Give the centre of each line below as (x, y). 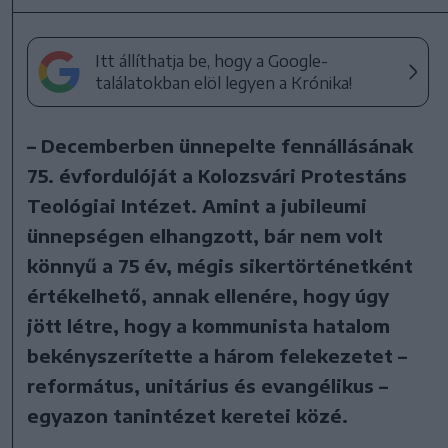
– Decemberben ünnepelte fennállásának (220, 145)
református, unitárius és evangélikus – (208, 385)
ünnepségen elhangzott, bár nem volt (205, 235)
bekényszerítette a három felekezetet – (217, 355)
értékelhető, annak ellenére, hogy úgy (208, 295)
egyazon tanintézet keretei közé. (188, 415)
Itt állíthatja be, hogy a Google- (212, 60)
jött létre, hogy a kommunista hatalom (209, 325)
